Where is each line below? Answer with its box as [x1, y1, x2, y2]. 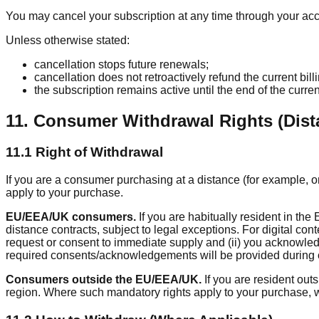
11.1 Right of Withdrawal [6, 145, 163, 160]
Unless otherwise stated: [6, 33, 130, 46]
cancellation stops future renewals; [34, 58, 209, 70]
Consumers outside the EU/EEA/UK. [6, 273, 202, 286]
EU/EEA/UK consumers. [6, 211, 136, 224]
